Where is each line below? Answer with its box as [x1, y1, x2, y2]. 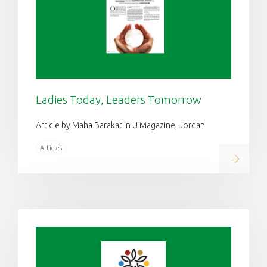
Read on [229, 152, 266, 164]
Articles [40, 144, 62, 151]
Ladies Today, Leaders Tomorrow [36, 92, 201, 106]
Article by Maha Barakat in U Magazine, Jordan [36, 120, 205, 130]
